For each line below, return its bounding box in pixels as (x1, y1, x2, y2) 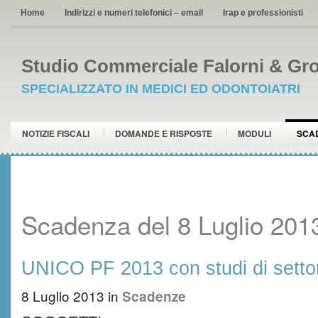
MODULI (238, 127, 271, 140)
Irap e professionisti (223, 8, 303, 18)
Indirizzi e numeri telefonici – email (65, 8, 203, 18)
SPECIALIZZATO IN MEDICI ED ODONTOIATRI (21, 82, 300, 96)
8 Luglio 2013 (21, 286, 104, 305)
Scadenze (122, 287, 186, 306)
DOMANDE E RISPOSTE (115, 127, 212, 140)
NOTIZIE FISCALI (22, 127, 89, 140)
